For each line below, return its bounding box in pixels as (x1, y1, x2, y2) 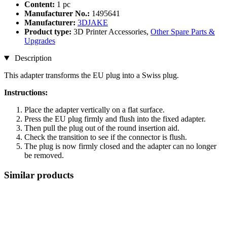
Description (12, 54, 52, 63)
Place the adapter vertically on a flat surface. (24, 105, 165, 115)
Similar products (4, 169, 73, 180)
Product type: (24, 27, 73, 36)
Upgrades (24, 36, 55, 46)
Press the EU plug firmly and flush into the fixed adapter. (24, 115, 206, 124)
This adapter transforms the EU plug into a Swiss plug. (4, 71, 179, 80)
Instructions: (4, 88, 48, 97)
